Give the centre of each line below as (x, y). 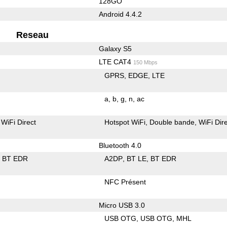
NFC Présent (125, 182)
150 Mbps (145, 62)
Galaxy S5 (115, 48)
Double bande (172, 122)
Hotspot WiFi (125, 122)
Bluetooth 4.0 (120, 145)
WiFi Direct (19, 122)
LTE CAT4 (116, 62)
